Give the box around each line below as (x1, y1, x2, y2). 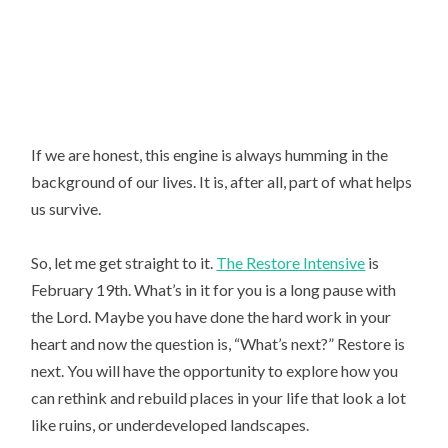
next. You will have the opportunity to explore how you (31, 360, 399, 380)
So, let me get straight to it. (31, 252, 217, 272)
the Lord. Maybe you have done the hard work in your (31, 306, 392, 326)
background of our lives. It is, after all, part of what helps (31, 171, 413, 191)
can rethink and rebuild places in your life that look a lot (31, 387, 407, 407)
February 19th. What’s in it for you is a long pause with (31, 279, 397, 299)
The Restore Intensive (216, 252, 366, 272)
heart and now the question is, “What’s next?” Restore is (31, 333, 406, 353)
